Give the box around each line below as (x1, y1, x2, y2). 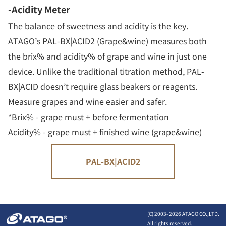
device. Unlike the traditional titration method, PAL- (8, 65, 204, 78)
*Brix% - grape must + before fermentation (8, 110, 169, 123)
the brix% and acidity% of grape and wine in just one (8, 50, 207, 63)
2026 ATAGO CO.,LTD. (168, 210, 219, 218)
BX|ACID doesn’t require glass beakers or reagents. (8, 80, 197, 93)
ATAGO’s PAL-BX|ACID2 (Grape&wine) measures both (8, 35, 207, 47)
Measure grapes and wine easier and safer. (8, 95, 167, 108)
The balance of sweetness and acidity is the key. (8, 20, 188, 32)
